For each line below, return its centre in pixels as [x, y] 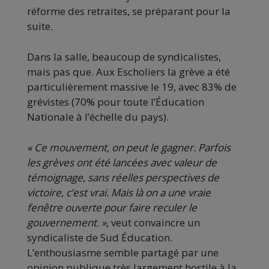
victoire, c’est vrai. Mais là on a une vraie [119, 193]
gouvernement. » [67, 223]
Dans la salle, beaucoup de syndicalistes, [124, 57]
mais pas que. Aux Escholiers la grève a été [128, 72]
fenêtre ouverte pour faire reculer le [112, 208]
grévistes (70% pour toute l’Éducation [116, 102]
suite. [40, 26]
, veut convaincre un [153, 223]
